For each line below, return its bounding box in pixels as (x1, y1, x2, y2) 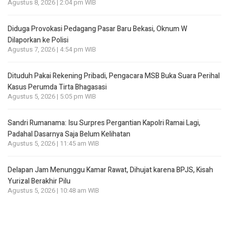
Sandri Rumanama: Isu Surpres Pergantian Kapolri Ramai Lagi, (8, 117, 200, 128)
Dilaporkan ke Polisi (8, 34, 68, 45)
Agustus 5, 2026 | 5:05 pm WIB (8, 91, 96, 101)
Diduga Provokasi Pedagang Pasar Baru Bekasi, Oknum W (8, 23, 187, 34)
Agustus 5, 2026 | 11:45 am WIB (8, 139, 99, 148)
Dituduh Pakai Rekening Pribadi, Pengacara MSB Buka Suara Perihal (8, 70, 220, 81)
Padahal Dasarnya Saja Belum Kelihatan (8, 128, 130, 140)
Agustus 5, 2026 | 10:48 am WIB (8, 186, 99, 195)
